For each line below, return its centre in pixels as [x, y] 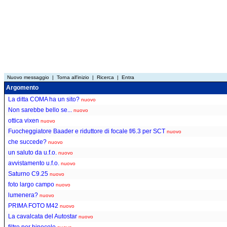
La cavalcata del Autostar [43, 216]
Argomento [22, 88]
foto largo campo [31, 184]
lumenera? [23, 195]
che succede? [27, 142]
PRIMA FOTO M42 [33, 205]
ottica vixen [24, 120]
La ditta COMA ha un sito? [44, 99]
